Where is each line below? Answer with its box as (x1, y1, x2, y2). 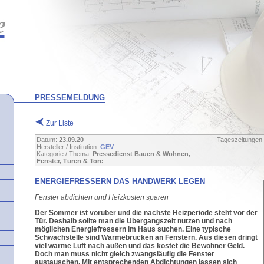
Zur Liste (44, 119, 74, 127)
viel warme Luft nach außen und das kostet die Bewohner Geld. (35, 242, 245, 250)
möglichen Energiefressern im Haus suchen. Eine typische (35, 225, 231, 233)
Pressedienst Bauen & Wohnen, (93, 150, 190, 157)
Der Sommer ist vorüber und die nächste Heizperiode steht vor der (35, 209, 258, 217)
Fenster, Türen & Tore (37, 157, 103, 164)
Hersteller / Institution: (37, 143, 100, 150)
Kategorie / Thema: (37, 150, 93, 157)
